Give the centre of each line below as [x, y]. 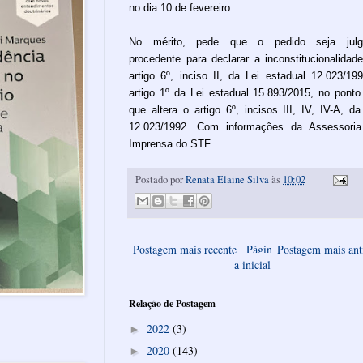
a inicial [252, 264]
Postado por [160, 179]
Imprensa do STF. [171, 143]
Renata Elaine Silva [227, 179]
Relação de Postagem [172, 303]
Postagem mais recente [185, 249]
